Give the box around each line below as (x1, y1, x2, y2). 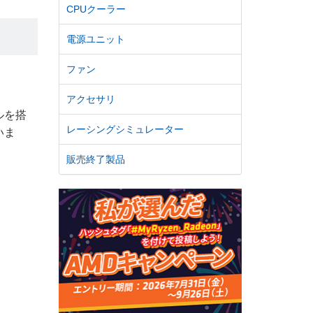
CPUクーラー (66, 3, 126, 15)
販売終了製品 (66, 154, 125, 165)
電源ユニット (66, 34, 125, 45)
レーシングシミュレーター (66, 124, 184, 135)
